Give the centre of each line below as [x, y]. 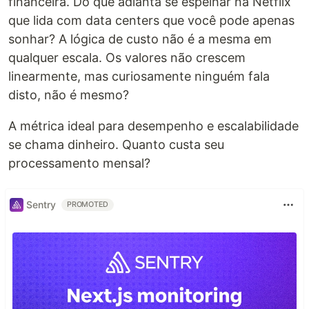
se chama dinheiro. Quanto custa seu [116, 144]
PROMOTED [88, 204]
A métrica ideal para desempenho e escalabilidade [153, 126]
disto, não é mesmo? [69, 94]
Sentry [41, 205]
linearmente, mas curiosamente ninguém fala [139, 76]
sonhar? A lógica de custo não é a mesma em [140, 39]
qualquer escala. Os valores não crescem [127, 57]
